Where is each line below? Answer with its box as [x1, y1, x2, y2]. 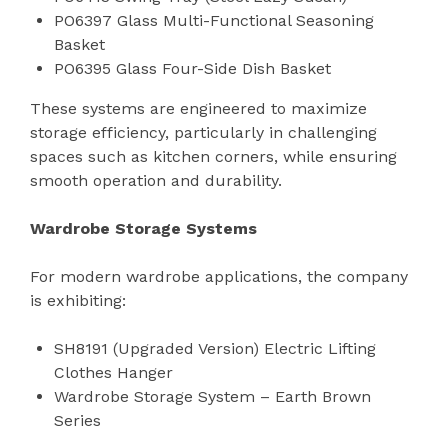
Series [54, 410, 101, 430]
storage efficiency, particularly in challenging [30, 122, 377, 142]
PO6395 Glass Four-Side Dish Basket [54, 58, 331, 78]
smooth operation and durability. [30, 170, 282, 190]
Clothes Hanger [54, 362, 173, 382]
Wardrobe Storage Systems [30, 218, 257, 238]
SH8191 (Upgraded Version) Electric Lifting [54, 338, 376, 358]
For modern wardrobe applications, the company [30, 266, 408, 286]
